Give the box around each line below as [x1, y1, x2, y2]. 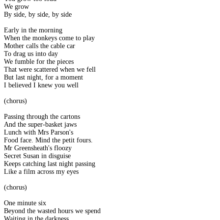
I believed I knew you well [4, 82, 79, 89]
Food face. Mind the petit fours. [4, 137, 93, 144]
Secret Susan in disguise [4, 152, 71, 160]
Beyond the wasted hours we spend [4, 207, 101, 215]
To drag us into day [4, 50, 58, 58]
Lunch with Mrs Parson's [4, 129, 73, 137]
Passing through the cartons [4, 113, 80, 121]
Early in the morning [4, 27, 62, 34]
